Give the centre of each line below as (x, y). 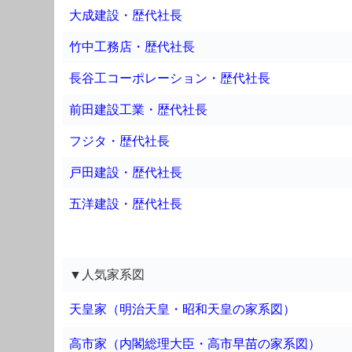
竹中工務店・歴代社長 (132, 46)
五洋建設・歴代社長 (126, 203)
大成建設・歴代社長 (126, 15)
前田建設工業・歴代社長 (138, 109)
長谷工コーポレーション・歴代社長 (170, 78)
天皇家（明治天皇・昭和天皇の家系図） (182, 309)
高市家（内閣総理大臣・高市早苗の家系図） (195, 343)
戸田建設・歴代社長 (126, 172)
